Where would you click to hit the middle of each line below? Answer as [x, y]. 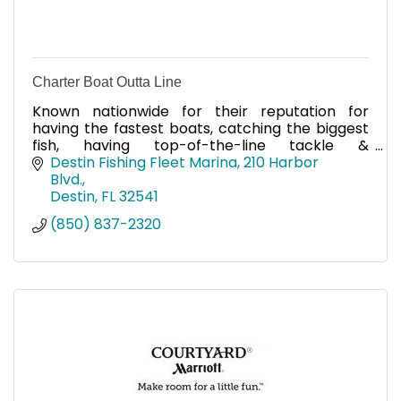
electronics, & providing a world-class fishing [200, 162]
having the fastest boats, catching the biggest [200, 128]
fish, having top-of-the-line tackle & [200, 145]
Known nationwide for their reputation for [200, 111]
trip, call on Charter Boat [119, 179]
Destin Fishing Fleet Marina [144, 163]
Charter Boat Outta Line [107, 81]
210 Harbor [281, 163]
